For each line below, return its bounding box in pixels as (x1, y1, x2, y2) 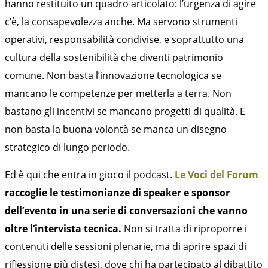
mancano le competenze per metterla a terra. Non (5, 86, 232, 100)
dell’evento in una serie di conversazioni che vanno (5, 203, 248, 217)
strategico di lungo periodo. (5, 140, 130, 154)
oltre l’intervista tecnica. (5, 221, 121, 235)
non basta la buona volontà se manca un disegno (5, 122, 227, 136)
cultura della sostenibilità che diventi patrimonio (5, 50, 223, 64)
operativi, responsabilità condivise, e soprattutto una (5, 32, 244, 46)
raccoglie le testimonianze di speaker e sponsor (5, 185, 230, 199)
